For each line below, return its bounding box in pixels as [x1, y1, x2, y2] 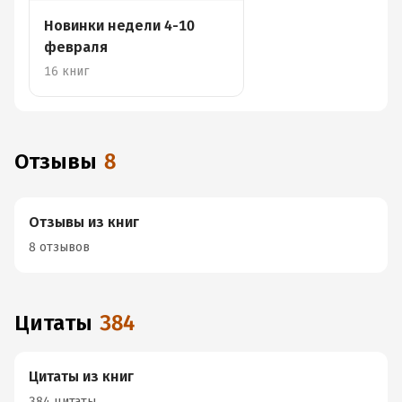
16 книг [44, 64, 89, 79]
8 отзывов [29, 240, 90, 255]
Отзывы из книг [29, 214, 139, 231]
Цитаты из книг [29, 368, 134, 385]
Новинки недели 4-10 [44, 17, 195, 34]
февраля [44, 39, 108, 56]
